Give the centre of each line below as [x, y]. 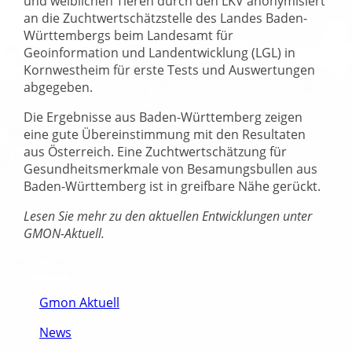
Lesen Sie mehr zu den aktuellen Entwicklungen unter [168, 216]
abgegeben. [58, 87]
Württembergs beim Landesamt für [128, 35]
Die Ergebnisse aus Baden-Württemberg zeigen [163, 117]
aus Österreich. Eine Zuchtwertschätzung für [155, 151]
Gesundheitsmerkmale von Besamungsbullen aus [170, 169]
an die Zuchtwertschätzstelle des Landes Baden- [165, 18]
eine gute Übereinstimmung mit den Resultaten [165, 134]
